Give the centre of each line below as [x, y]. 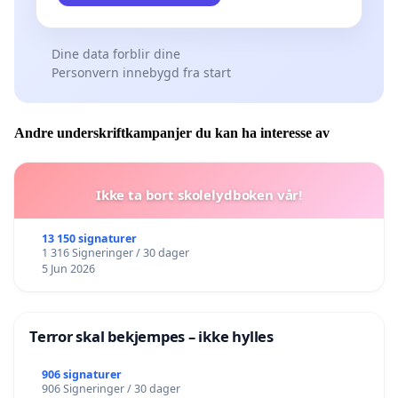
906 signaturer [81, 375]
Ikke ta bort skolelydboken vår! [199, 194]
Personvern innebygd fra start [141, 73]
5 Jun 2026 [68, 268]
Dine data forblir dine [115, 54]
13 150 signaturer [89, 238]
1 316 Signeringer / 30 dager [115, 252]
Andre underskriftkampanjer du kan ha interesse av [172, 132]
